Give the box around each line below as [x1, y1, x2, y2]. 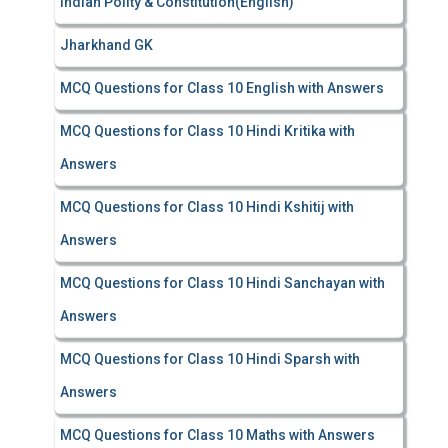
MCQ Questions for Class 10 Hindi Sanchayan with [60, 275, 385, 291]
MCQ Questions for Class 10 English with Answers [60, 80, 384, 96]
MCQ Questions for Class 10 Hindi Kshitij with [60, 199, 354, 215]
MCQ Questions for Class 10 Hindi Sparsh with [60, 351, 360, 367]
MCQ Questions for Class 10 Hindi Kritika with [60, 123, 355, 139]
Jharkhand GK [60, 37, 153, 53]
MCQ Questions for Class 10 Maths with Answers [60, 427, 375, 443]
